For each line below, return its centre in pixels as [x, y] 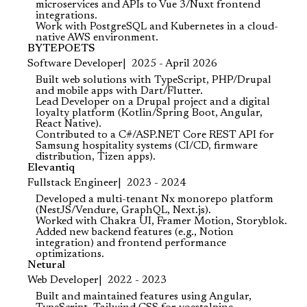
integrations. [66, 16]
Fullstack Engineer [73, 183]
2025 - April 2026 [174, 64]
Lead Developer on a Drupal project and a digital [153, 102]
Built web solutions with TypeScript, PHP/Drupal [153, 80]
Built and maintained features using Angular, [144, 297]
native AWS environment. [97, 38]
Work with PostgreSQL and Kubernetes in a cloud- [157, 27]
